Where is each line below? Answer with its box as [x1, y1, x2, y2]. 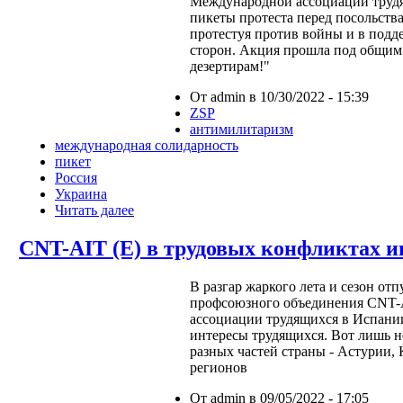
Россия [55, 170, 97, 186]
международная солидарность [55, 138, 238, 154]
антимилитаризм [190, 121, 293, 138]
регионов [190, 360, 247, 376]
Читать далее [55, 202, 134, 219]
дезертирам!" [190, 58, 270, 75]
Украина [55, 186, 107, 202]
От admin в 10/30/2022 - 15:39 [190, 89, 369, 105]
